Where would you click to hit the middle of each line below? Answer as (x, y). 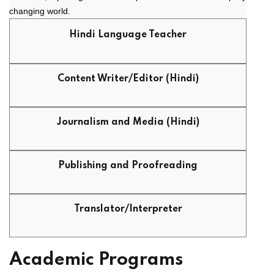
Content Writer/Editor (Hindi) (128, 79)
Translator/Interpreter (128, 209)
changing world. (40, 11)
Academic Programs (96, 261)
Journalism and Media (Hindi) (128, 123)
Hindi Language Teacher (128, 35)
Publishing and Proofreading (128, 166)
